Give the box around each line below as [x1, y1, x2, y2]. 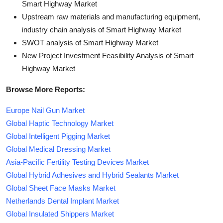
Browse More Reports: [6, 85, 85, 94]
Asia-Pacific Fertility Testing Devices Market [6, 158, 149, 166]
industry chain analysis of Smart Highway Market [22, 25, 181, 34]
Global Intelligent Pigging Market [6, 132, 110, 140]
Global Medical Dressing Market [6, 145, 111, 153]
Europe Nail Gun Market [6, 106, 85, 114]
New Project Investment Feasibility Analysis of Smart [22, 51, 194, 60]
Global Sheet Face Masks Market [6, 184, 115, 192]
